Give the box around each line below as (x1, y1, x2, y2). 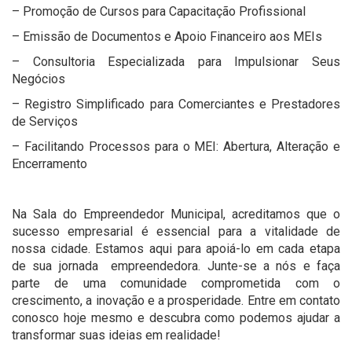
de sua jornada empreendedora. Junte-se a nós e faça (12, 258, 340, 273)
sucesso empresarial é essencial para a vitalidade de (12, 223, 340, 239)
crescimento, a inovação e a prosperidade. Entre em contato (12, 292, 340, 308)
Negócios (12, 71, 65, 86)
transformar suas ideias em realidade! (12, 327, 221, 343)
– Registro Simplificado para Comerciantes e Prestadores (12, 96, 340, 112)
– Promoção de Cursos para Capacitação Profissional (12, 3, 306, 19)
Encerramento (12, 156, 87, 171)
